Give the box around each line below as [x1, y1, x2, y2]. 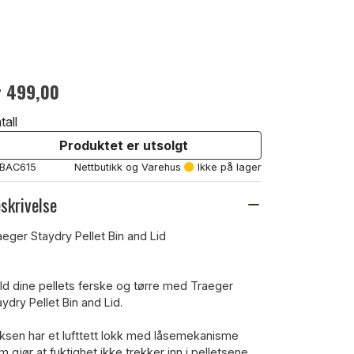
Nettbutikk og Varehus [74, 160, 181, 173]
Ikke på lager [194, 160, 262, 173]
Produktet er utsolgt [58, 137, 188, 153]
